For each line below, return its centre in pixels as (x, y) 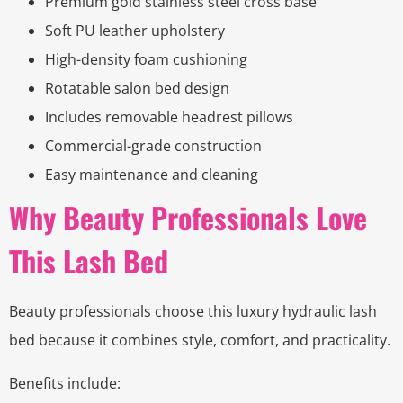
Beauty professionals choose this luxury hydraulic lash (193, 312)
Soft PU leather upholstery (135, 31)
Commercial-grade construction (153, 146)
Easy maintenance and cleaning (152, 175)
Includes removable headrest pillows (169, 117)
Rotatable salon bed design (137, 89)
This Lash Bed (89, 261)
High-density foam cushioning (146, 60)
